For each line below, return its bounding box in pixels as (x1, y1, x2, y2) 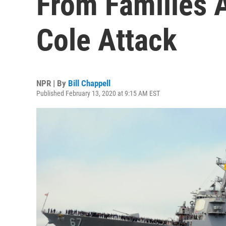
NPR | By (36, 78, 68, 88)
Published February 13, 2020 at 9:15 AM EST (36, 89, 160, 97)
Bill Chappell (68, 78, 110, 88)
